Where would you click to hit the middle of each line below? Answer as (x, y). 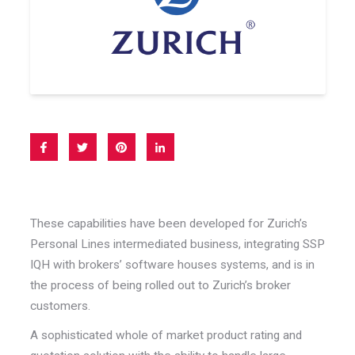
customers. (61, 305)
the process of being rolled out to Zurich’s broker (160, 285)
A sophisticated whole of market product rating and (166, 336)
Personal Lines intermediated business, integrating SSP (177, 244)
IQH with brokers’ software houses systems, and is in (172, 264)
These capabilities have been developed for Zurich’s (168, 223)
